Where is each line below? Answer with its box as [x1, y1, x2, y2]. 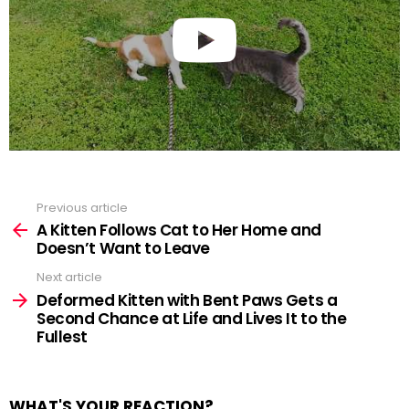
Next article [37, 268, 102, 287]
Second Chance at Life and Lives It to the [37, 307, 347, 330]
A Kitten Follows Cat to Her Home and [37, 219, 321, 242]
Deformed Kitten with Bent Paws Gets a [37, 288, 338, 311]
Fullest [37, 325, 89, 348]
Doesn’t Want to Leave [37, 237, 211, 260]
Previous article [37, 198, 128, 216]
